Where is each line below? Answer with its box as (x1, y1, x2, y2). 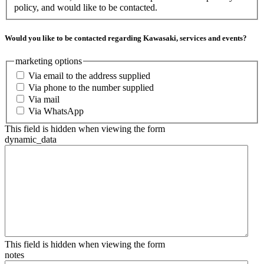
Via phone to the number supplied (28, 82, 154, 93)
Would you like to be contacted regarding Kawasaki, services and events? (5, 33, 247, 42)
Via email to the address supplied (28, 71, 150, 81)
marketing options (15, 55, 82, 66)
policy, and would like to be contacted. (14, 2, 157, 13)
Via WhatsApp (28, 106, 84, 117)
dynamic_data (5, 134, 57, 145)
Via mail (28, 94, 60, 105)
